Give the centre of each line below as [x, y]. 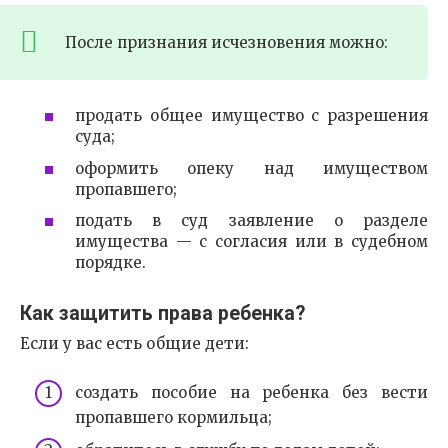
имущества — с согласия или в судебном [251, 242]
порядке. [110, 263]
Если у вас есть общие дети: [134, 344]
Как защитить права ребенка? [162, 313]
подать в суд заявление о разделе [251, 221]
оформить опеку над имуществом [251, 168]
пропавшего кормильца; [173, 417]
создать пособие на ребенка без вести [251, 392]
